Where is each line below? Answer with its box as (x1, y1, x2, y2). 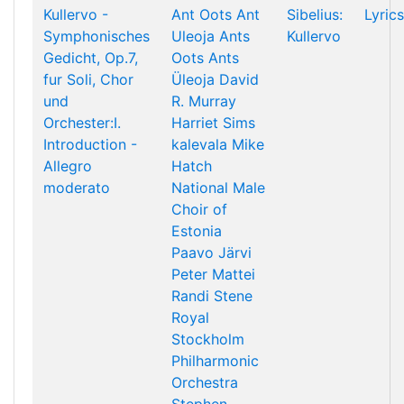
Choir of (171, 200, 227, 218)
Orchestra (171, 373, 238, 391)
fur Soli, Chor (43, 70, 133, 88)
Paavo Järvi (171, 243, 252, 262)
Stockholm (171, 330, 244, 348)
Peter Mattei (171, 265, 255, 283)
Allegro (43, 157, 92, 175)
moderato (43, 179, 110, 197)
